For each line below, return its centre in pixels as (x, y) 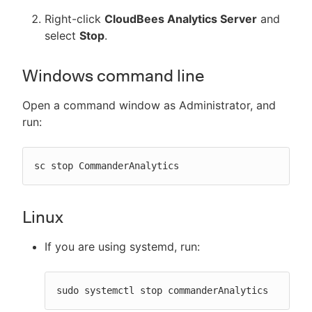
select (62, 36)
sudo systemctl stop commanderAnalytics (162, 290)
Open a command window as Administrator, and (149, 105)
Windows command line (113, 76)
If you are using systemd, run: (122, 247)
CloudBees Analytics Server (181, 19)
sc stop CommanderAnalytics (107, 166)
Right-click (75, 19)
